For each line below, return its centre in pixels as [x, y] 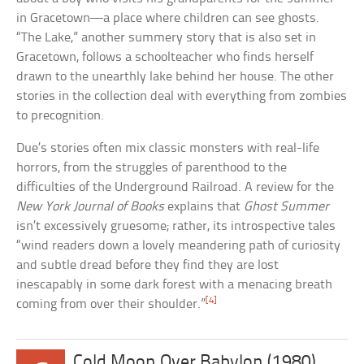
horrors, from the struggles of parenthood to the [152, 167]
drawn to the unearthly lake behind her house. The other [175, 76]
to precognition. [61, 115]
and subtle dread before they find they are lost [148, 265]
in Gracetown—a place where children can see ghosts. [168, 18]
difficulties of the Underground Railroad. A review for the [175, 187]
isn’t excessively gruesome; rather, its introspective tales [176, 226]
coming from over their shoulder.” [111, 304]
